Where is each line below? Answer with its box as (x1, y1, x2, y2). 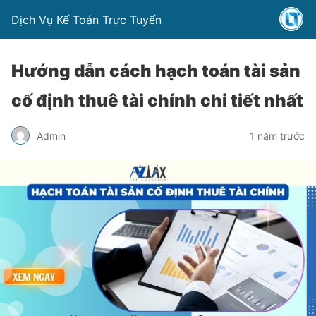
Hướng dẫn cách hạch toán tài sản (11, 61, 300, 81)
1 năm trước (250, 129, 305, 142)
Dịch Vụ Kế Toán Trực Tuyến (11, 13, 162, 27)
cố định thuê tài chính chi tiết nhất (11, 90, 303, 111)
